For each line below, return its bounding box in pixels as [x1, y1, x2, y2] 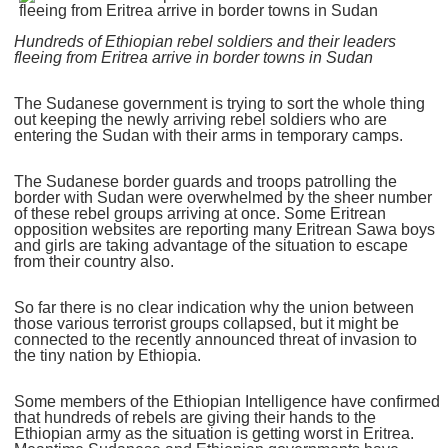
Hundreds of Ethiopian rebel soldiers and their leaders [14, 33, 397, 51]
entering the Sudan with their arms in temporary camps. [14, 127, 404, 145]
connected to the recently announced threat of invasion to [14, 331, 418, 349]
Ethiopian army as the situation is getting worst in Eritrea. [14, 425, 415, 443]
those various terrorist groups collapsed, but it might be [14, 315, 400, 333]
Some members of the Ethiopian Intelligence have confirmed [14, 393, 441, 411]
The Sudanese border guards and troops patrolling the [14, 173, 398, 191]
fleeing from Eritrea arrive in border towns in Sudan [14, 49, 374, 67]
